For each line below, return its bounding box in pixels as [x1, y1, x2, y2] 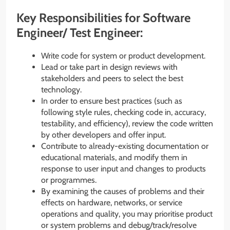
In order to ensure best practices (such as [41, 95, 182, 106]
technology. [41, 84, 82, 94]
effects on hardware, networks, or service [41, 197, 182, 207]
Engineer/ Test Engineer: [16, 25, 143, 40]
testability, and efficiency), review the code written [41, 118, 213, 128]
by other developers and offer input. [41, 129, 166, 140]
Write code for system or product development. [41, 50, 205, 61]
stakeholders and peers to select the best [41, 73, 183, 83]
